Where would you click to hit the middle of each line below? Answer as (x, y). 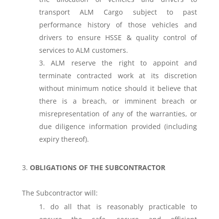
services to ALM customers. (83, 50)
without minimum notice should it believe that (118, 88)
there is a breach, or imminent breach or (118, 101)
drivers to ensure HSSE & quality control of (118, 37)
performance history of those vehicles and (118, 25)
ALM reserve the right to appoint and (124, 63)
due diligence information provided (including (118, 126)
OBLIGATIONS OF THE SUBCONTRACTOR (97, 167)
